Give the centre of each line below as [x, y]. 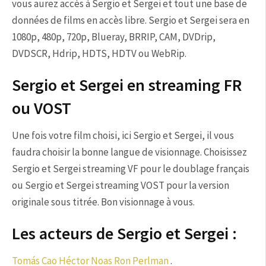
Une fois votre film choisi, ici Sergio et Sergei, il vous [123, 135]
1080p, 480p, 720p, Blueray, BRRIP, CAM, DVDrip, [114, 37]
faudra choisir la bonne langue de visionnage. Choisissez [129, 152]
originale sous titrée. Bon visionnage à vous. [103, 202]
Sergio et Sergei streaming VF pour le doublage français [131, 169]
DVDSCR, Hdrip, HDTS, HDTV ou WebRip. [99, 53]
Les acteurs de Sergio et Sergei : [124, 233]
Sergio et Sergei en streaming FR [127, 85]
